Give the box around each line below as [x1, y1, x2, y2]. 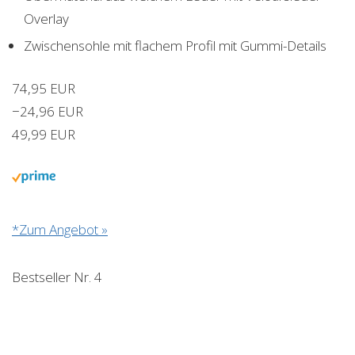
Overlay [24, 10, 69, 29]
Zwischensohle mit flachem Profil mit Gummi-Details [24, 36, 326, 55]
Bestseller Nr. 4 [12, 268, 102, 287]
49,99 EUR [12, 125, 75, 144]
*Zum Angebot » [12, 220, 108, 239]
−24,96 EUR [12, 102, 83, 121]
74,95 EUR [12, 79, 75, 98]
